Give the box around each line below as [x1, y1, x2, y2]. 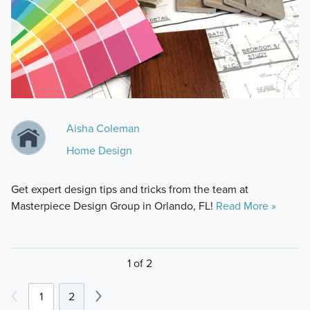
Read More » [215, 197, 276, 214]
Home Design [66, 142, 132, 158]
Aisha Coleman [66, 120, 140, 136]
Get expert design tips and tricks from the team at [10, 181, 248, 197]
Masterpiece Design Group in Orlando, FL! [10, 197, 216, 214]
